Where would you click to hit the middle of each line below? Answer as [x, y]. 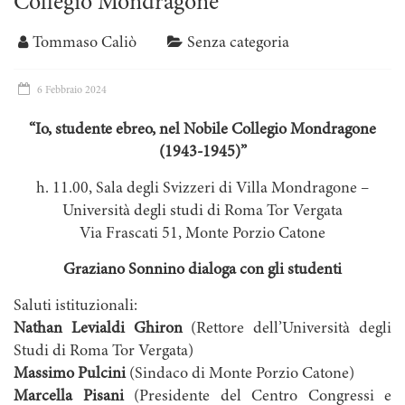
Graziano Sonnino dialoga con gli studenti [202, 271]
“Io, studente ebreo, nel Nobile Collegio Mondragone [202, 131]
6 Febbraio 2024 [72, 91]
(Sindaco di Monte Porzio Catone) [240, 375]
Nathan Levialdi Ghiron [98, 330]
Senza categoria [238, 44]
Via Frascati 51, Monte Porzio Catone [202, 235]
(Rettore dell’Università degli [287, 330]
